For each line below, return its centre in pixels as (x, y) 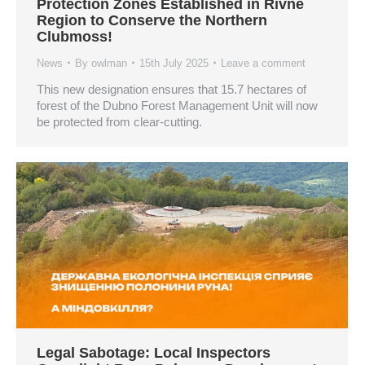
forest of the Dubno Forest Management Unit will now (177, 105)
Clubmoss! (75, 36)
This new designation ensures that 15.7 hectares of (172, 89)
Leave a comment (263, 63)
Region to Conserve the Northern (152, 20)
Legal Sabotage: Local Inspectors (154, 352)
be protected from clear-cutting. (119, 121)
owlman (109, 63)
